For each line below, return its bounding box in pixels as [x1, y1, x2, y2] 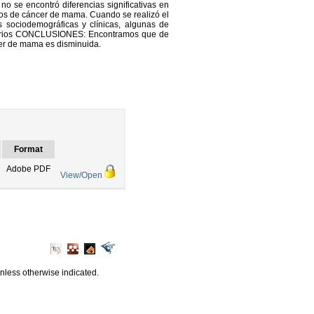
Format [14, 144, 43, 154]
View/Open [60, 170, 102, 180]
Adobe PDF [6, 164, 50, 174]
